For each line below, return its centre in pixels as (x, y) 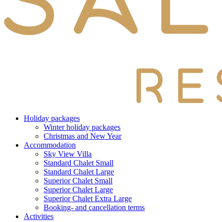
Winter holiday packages (82, 127)
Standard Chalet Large (79, 172)
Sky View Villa (68, 154)
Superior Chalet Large (78, 190)
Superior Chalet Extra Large (88, 198)
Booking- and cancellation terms (94, 207)
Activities (39, 216)
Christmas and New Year (83, 136)
